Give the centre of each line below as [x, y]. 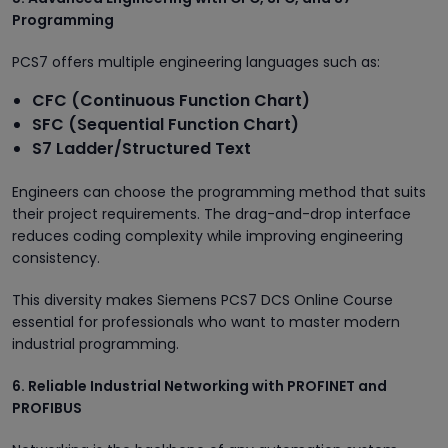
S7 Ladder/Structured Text [141, 148]
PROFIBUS [47, 407]
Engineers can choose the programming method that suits [219, 191]
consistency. [56, 257]
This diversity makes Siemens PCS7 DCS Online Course [202, 299]
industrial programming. [95, 343]
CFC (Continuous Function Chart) [171, 100]
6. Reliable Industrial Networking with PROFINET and [199, 385]
